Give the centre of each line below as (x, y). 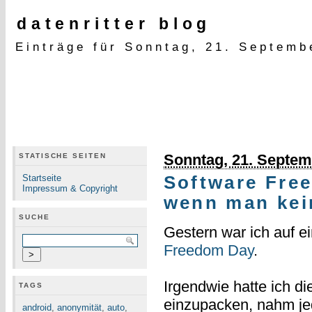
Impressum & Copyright (70, 188)
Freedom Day (208, 251)
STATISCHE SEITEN (63, 156)
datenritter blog (114, 23)
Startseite (42, 178)
